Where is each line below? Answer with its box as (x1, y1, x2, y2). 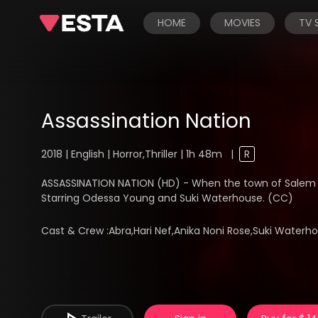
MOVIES (224, 16, 261, 30)
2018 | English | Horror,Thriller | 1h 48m (41, 147, 225, 161)
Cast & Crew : (41, 224, 109, 238)
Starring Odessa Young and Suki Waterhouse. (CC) (41, 191, 293, 205)
